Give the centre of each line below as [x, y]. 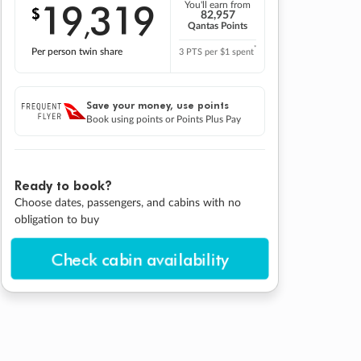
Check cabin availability [140, 258]
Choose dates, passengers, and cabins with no [128, 203]
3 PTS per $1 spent [216, 52]
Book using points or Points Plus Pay [164, 119]
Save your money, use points [158, 104]
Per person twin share [77, 51]
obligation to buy [57, 220]
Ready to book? [63, 185]
